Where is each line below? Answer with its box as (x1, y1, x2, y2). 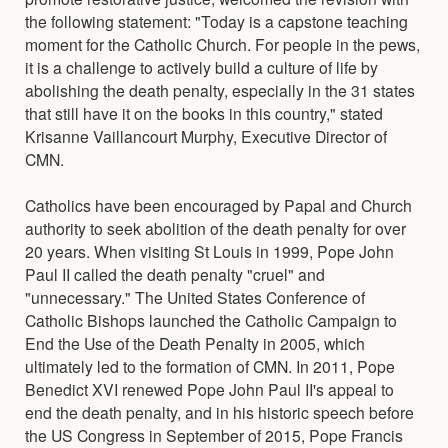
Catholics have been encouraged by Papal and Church (25, 193, 412, 216)
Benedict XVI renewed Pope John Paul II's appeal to (25, 377, 394, 400)
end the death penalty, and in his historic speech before (25, 400, 414, 423)
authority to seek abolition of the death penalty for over (25, 216, 406, 239)
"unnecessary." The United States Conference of (25, 285, 365, 308)
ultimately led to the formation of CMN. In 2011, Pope (25, 354, 395, 377)
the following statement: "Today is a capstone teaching (25, 9, 408, 32)
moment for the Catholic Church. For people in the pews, (25, 32, 420, 55)
